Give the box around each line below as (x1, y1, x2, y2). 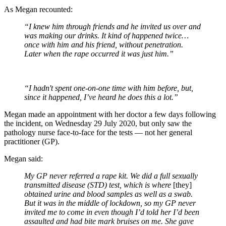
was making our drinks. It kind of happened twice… (24, 31, 189, 40)
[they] (173, 181, 192, 190)
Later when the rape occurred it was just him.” (24, 49, 174, 59)
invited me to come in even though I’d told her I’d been (24, 208, 199, 217)
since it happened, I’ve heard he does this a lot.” (24, 93, 178, 102)
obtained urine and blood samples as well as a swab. (24, 190, 193, 199)
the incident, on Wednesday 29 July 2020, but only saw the (4, 119, 192, 128)
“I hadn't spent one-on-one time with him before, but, (24, 84, 193, 93)
